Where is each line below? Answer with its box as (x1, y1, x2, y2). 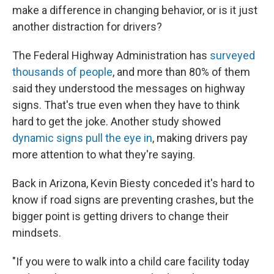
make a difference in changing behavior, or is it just (12, 4, 257, 17)
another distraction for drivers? (12, 20, 162, 34)
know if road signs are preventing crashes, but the (12, 193, 254, 207)
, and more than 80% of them (113, 65, 250, 79)
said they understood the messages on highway (12, 82, 245, 95)
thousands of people (12, 65, 113, 79)
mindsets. (12, 226, 61, 240)
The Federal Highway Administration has (12, 49, 210, 62)
